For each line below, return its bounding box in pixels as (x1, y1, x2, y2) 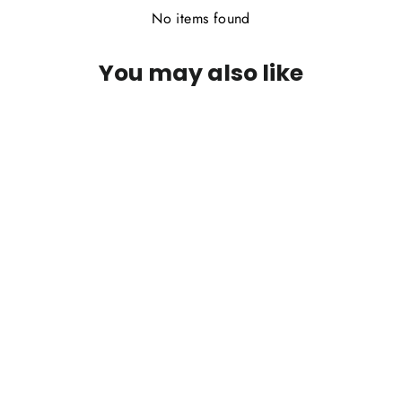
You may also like (99, 57, 303, 90)
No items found (152, 8, 250, 30)
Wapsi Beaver (18, 367, 110, 389)
